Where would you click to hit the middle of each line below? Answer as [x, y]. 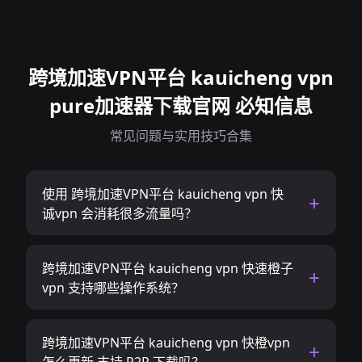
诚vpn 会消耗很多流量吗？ [120, 213]
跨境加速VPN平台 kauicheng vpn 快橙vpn [166, 343]
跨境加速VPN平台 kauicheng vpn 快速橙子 [168, 268]
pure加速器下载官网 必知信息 [181, 105]
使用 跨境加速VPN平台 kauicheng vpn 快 [163, 194]
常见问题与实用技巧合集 [181, 136]
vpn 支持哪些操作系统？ [113, 288]
